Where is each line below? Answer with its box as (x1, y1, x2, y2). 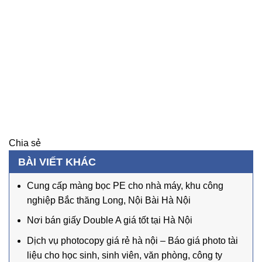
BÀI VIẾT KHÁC (18, 156, 96, 168)
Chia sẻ (9, 138, 41, 149)
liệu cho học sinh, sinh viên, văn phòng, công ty (27, 250, 222, 260)
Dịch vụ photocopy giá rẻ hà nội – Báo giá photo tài (27, 236, 238, 246)
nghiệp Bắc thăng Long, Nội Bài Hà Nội (27, 195, 191, 205)
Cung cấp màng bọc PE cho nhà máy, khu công (27, 180, 223, 191)
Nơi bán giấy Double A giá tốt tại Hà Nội (27, 215, 192, 226)
